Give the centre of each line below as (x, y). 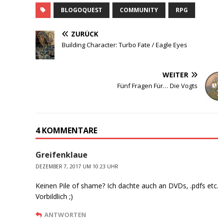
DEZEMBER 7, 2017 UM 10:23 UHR (77, 167)
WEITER (176, 75)
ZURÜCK (85, 34)
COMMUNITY (139, 10)
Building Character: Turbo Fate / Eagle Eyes (125, 45)
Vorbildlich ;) (54, 197)
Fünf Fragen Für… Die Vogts (158, 86)
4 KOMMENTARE (67, 131)
